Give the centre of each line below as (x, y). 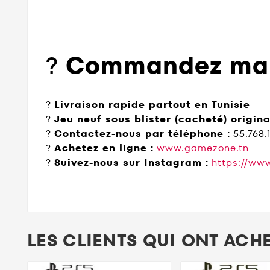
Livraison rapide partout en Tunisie (152, 104)
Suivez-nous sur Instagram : (131, 162)
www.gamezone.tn (203, 148)
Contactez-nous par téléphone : (142, 133)
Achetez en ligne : (104, 148)
